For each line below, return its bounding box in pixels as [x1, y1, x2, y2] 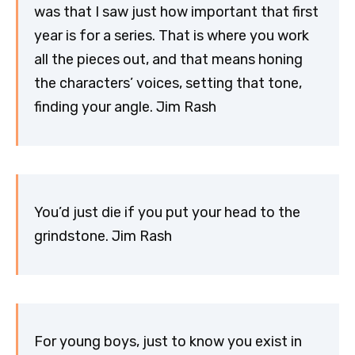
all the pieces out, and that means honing [34, 51, 303, 69]
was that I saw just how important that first [34, 3, 319, 21]
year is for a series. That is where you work [34, 27, 309, 45]
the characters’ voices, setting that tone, [34, 74, 302, 93]
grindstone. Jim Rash [34, 227, 172, 246]
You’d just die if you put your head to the [34, 204, 300, 222]
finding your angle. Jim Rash [34, 98, 216, 116]
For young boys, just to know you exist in [34, 333, 302, 351]
